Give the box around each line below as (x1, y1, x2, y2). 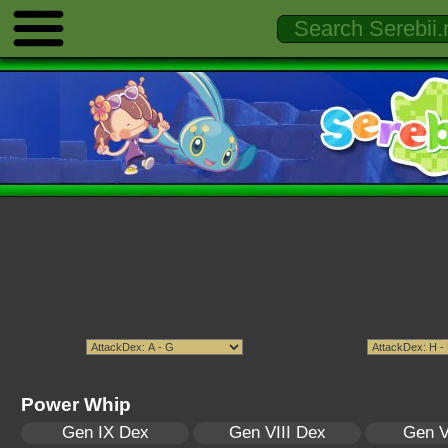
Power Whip (21, 393, 131, 415)
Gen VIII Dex (228, 423, 326, 442)
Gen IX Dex (61, 423, 149, 442)
